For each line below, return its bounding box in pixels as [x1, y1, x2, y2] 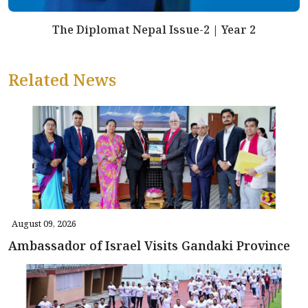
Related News [8, 69, 116, 91]
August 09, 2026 [12, 217, 76, 230]
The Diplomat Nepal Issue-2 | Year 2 [52, 22, 256, 38]
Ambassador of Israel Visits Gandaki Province [8, 237, 294, 254]
